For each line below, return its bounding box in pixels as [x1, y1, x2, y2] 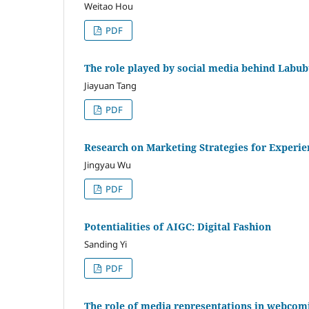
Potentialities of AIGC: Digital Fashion [84, 220, 271, 234]
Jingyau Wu [84, 159, 131, 172]
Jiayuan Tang [84, 79, 137, 92]
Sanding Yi [84, 238, 127, 251]
